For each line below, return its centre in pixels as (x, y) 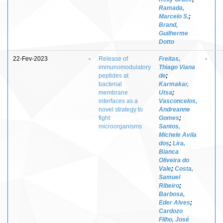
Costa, (184, 168)
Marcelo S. (174, 16)
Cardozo (171, 211)
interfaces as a (118, 101)
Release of (113, 58)
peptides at (113, 75)
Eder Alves (174, 202)
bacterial (110, 84)
